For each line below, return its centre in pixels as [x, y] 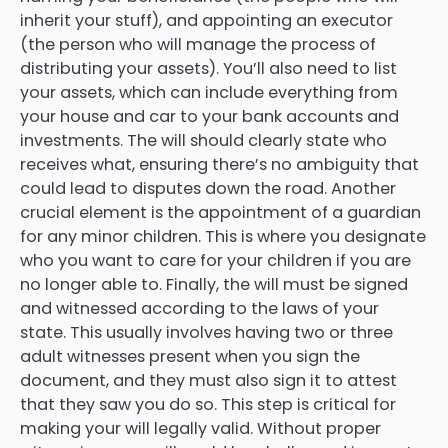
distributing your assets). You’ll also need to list [208, 68]
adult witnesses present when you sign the [190, 356]
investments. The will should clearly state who [203, 140]
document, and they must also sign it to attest [208, 380]
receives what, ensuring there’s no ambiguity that [219, 164]
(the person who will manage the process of [198, 44]
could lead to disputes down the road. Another [208, 188]
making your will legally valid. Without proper [200, 428]
